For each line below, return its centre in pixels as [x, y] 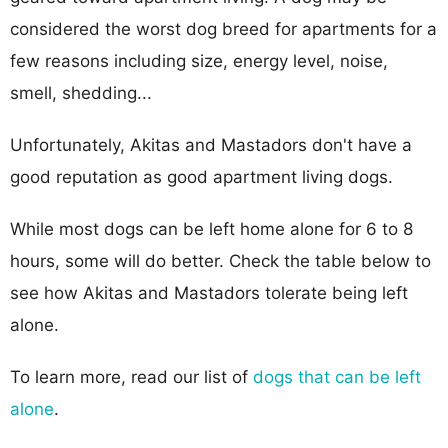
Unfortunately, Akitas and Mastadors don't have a [211, 144]
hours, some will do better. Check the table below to [220, 260]
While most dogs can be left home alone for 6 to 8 [211, 228]
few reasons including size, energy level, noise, [199, 60]
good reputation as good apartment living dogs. [201, 176]
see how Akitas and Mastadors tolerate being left [209, 292]
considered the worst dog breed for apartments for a [223, 28]
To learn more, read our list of [131, 376]
